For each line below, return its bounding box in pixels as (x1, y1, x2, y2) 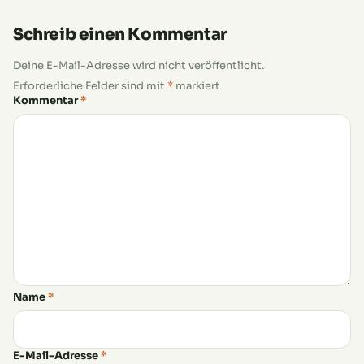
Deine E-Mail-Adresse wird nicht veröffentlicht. (13, 58, 264, 72)
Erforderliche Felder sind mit (13, 78, 167, 93)
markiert (173, 78, 220, 93)
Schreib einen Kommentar (13, 24, 227, 45)
